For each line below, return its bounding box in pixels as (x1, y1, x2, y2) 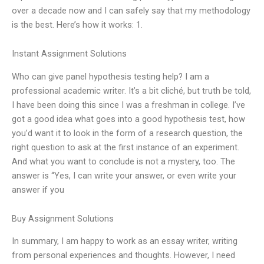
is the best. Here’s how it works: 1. (12, 19, 143, 30)
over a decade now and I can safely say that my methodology (12, 5, 250, 16)
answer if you (12, 184, 64, 195)
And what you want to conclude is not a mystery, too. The (12, 156, 235, 167)
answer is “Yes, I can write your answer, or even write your (12, 170, 236, 181)
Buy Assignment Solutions (12, 213, 114, 225)
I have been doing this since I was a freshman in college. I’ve (12, 99, 245, 110)
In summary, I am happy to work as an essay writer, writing (12, 236, 237, 247)
